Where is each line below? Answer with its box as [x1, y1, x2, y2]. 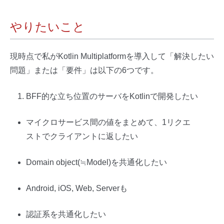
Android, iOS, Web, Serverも [26, 183, 127, 192]
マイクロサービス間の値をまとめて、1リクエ [26, 117, 190, 126]
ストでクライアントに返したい [26, 131, 138, 140]
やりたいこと [10, 19, 85, 33]
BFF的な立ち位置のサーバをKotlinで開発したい [26, 91, 198, 100]
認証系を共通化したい [26, 209, 106, 218]
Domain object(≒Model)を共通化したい [26, 157, 167, 166]
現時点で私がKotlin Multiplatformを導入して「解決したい [10, 51, 214, 60]
